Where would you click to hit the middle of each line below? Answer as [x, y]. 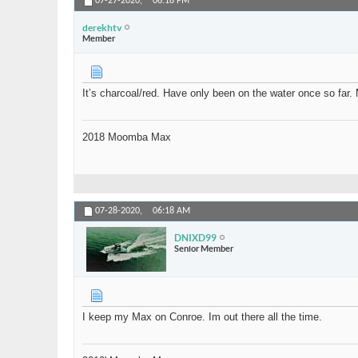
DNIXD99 [195, 237]
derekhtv [102, 27]
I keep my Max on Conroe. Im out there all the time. [202, 317]
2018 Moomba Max [127, 137]
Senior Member [204, 248]
